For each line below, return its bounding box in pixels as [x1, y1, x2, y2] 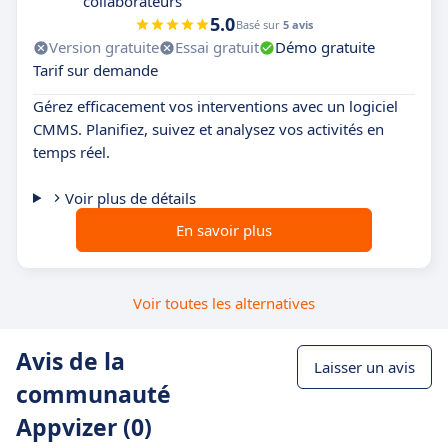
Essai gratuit [175, 37, 259, 58]
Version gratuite [49, 37, 159, 58]
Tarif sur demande [33, 60, 158, 81]
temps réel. [33, 142, 110, 163]
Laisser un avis [314, 357, 415, 378]
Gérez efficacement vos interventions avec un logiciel [33, 96, 398, 117]
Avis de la [16, 345, 125, 378]
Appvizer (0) [16, 411, 152, 444]
